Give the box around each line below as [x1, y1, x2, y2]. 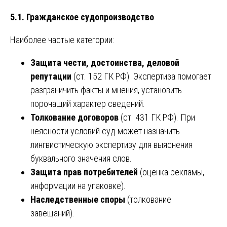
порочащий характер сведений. [30, 98, 145, 109]
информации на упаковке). [30, 180, 126, 192]
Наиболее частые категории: [10, 34, 114, 46]
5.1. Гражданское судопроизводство [10, 12, 154, 23]
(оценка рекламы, [138, 167, 204, 178]
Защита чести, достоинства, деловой [30, 57, 179, 68]
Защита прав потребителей [30, 167, 138, 178]
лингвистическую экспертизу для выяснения [30, 139, 193, 150]
